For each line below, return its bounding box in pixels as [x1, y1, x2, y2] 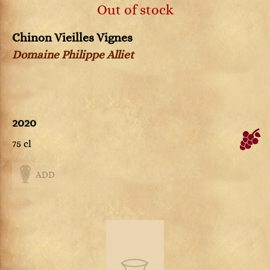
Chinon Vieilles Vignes [12, 31, 133, 45]
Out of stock [96, 2, 174, 18]
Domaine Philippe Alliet [12, 49, 134, 61]
